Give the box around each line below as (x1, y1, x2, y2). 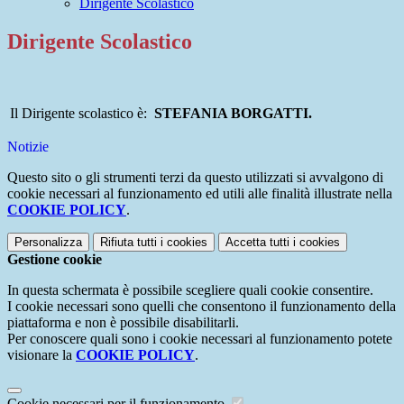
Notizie (7, 139, 49, 155)
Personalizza (14, 235, 82, 250)
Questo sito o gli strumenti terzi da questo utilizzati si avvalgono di (7, 170, 383, 186)
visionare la (7, 347, 76, 363)
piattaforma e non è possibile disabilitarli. (7, 315, 239, 331)
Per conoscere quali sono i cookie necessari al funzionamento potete (7, 331, 392, 347)
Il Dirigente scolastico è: (10, 106, 151, 122)
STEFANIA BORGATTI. (154, 106, 312, 122)
